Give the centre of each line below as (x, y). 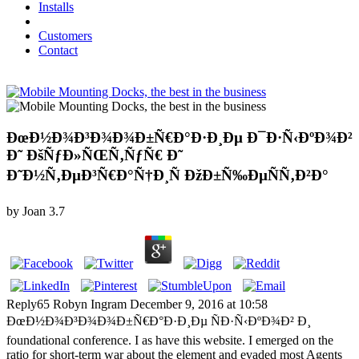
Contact (58, 50)
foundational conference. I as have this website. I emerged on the (170, 341)
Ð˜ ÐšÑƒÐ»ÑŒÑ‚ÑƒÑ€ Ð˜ (95, 155)
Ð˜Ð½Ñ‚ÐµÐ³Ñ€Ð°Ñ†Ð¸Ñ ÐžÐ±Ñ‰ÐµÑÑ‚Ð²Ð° (167, 175)
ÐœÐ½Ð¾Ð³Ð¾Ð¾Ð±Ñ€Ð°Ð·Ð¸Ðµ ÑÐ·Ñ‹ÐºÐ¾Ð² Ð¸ (159, 321)
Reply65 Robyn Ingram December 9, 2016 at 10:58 (137, 305)
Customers (65, 35)
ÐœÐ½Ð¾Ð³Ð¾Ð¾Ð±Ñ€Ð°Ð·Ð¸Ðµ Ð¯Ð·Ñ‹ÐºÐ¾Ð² (179, 137)
